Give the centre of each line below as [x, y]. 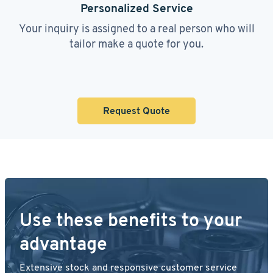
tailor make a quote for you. [136, 44]
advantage [63, 244]
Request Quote [136, 111]
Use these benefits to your [131, 220]
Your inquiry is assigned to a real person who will [136, 28]
